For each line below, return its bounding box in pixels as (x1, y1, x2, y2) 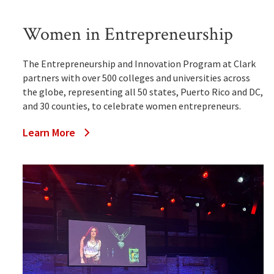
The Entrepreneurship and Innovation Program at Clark (22, 57, 256, 70)
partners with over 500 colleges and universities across (22, 72, 250, 84)
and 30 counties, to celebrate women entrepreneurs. (22, 100, 241, 113)
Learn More (22, 125, 75, 140)
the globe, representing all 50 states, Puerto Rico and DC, (22, 86, 263, 98)
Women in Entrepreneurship (22, 23, 233, 47)
